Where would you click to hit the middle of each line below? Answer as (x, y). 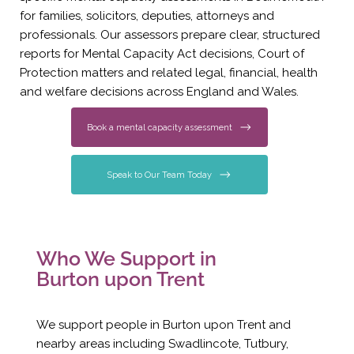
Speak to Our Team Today (160, 175)
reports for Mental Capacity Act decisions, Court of (162, 54)
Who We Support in (126, 259)
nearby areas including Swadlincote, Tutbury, (162, 344)
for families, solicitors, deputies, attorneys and (147, 16)
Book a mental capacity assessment (159, 127)
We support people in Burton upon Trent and (163, 325)
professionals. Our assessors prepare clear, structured (169, 35)
